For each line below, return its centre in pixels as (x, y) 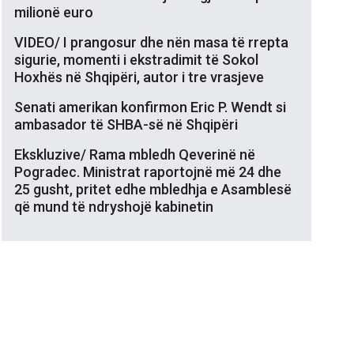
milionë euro (54, 12)
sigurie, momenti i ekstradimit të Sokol (136, 59)
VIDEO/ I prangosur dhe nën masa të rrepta (151, 42)
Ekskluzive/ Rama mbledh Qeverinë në (135, 154)
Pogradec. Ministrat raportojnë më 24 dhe (148, 171)
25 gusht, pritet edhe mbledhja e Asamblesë (153, 189)
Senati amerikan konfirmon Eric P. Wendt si (150, 107)
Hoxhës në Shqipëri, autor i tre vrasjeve (139, 77)
